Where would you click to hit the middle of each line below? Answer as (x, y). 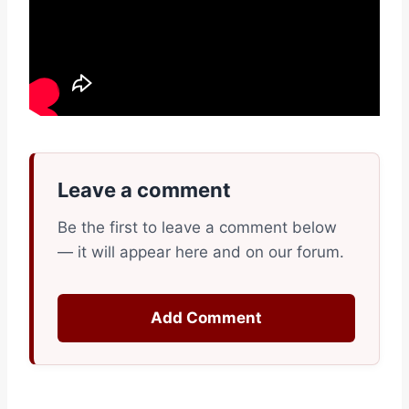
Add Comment (206, 318)
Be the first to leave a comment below (197, 228)
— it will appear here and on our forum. (201, 252)
